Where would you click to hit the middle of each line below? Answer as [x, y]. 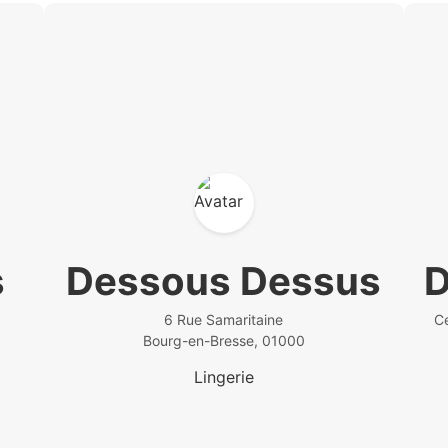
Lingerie [223, 377]
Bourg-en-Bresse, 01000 [223, 340]
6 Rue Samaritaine [224, 319]
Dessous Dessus [224, 281]
